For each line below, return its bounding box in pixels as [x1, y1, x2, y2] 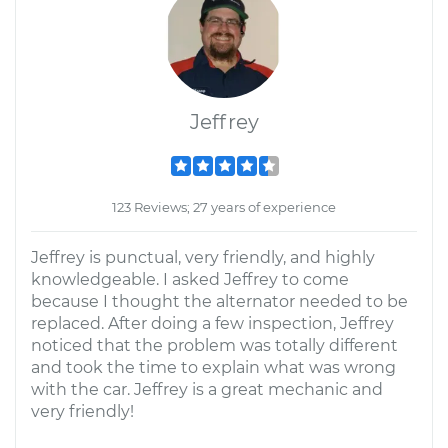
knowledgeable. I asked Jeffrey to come [31, 270, 349, 289]
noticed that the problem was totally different [31, 336, 398, 355]
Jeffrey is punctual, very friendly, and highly [31, 248, 375, 267]
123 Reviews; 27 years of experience [112, 199, 336, 215]
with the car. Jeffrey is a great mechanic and [31, 380, 383, 399]
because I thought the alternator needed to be [31, 292, 408, 311]
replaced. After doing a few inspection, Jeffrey [31, 314, 394, 333]
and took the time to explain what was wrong [31, 358, 396, 377]
